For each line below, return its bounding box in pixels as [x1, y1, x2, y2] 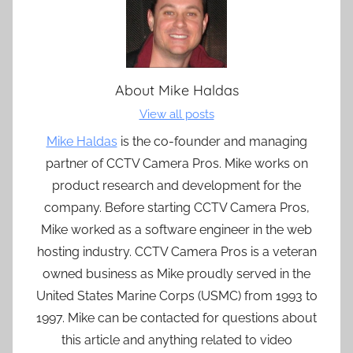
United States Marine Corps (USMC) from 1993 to [35, 288, 318, 303]
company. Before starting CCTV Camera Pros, [43, 199, 310, 215]
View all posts [139, 107, 214, 121]
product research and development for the [52, 177, 301, 193]
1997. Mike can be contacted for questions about [36, 310, 317, 325]
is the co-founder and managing [117, 133, 307, 149]
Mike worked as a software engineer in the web [41, 221, 312, 237]
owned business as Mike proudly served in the [43, 266, 310, 281]
